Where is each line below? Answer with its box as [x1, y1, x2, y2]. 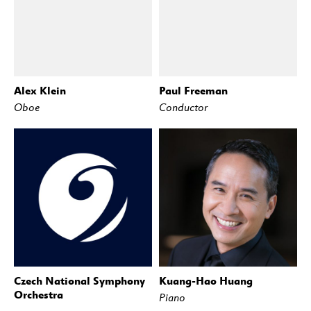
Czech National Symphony [14, 274, 145, 288]
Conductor [159, 101, 208, 115]
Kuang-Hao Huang [159, 274, 253, 288]
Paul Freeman [159, 83, 228, 98]
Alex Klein [14, 83, 66, 98]
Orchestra [14, 287, 63, 302]
